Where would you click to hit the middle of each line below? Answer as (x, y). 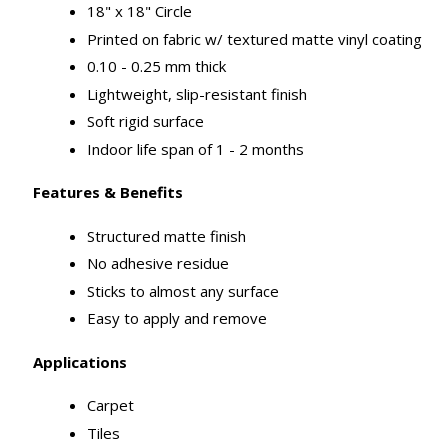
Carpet (111, 405)
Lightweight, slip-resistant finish (197, 93)
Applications (80, 361)
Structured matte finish (167, 235)
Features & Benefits (108, 192)
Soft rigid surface (146, 121)
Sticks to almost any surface (183, 290)
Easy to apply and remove (177, 318)
